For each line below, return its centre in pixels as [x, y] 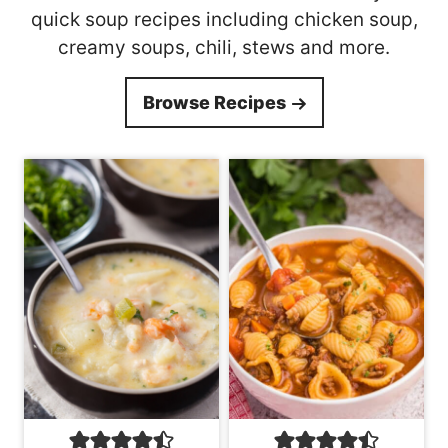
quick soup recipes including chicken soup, [224, 19]
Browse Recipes [214, 102]
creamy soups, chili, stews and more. [224, 47]
